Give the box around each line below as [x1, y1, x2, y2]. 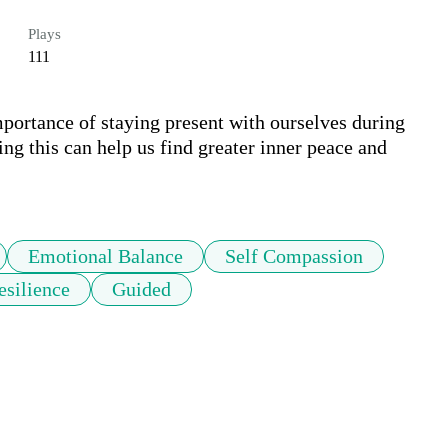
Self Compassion [225, 245, 363, 268]
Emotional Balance [28, 245, 183, 268]
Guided [112, 278, 171, 301]
